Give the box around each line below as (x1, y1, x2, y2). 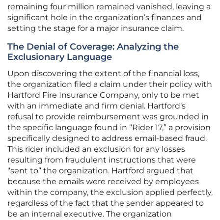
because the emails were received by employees (7, 177, 199, 187)
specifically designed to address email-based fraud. (7, 134, 207, 143)
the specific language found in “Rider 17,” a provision (7, 123, 211, 133)
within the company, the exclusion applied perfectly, (7, 188, 213, 197)
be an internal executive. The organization (7, 209, 172, 219)
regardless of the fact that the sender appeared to (7, 198, 204, 208)
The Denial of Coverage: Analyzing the (7, 41, 179, 53)
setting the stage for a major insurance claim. (7, 24, 184, 33)
